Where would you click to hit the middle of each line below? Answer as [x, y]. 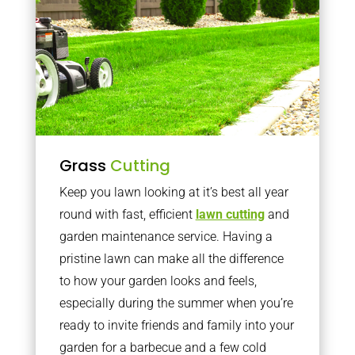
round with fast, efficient [127, 214]
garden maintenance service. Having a [166, 236]
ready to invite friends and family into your [176, 325]
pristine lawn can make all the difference [171, 258]
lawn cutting [230, 214]
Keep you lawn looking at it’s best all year [174, 192]
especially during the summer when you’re [176, 303]
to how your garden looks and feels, [158, 281]
